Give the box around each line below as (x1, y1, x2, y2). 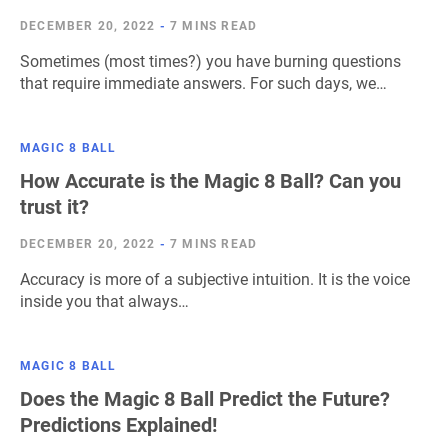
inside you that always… (20, 292, 189, 311)
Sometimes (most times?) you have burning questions (20, 52, 401, 71)
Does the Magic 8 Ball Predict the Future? (20, 387, 390, 411)
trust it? (20, 195, 89, 219)
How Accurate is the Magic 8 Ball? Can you (20, 169, 401, 193)
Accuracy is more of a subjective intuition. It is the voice (20, 270, 410, 289)
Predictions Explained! (20, 413, 217, 437)
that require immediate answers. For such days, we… (20, 74, 387, 93)
